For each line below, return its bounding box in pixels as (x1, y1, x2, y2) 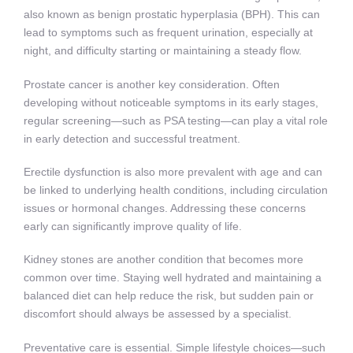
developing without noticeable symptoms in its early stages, (24, 95, 318, 109)
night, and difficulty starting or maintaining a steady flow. (24, 44, 302, 58)
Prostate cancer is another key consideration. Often (24, 77, 280, 91)
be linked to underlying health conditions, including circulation (24, 184, 328, 196)
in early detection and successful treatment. (24, 132, 240, 145)
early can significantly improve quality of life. (24, 220, 242, 232)
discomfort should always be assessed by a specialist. (24, 307, 292, 321)
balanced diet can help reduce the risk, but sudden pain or (24, 289, 314, 303)
